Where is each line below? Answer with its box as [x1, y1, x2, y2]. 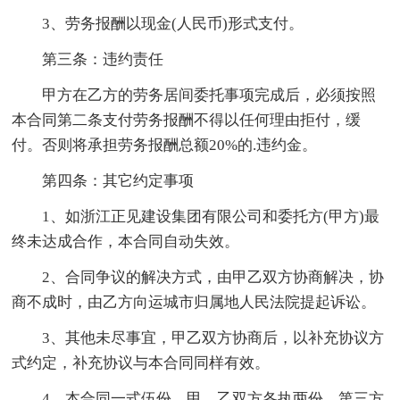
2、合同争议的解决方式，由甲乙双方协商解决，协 [12, 268, 385, 286]
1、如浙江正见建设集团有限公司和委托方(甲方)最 [12, 207, 380, 225]
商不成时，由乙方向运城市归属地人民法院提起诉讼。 [12, 293, 377, 311]
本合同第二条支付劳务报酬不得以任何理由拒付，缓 [12, 111, 362, 129]
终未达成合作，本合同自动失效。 [12, 232, 240, 250]
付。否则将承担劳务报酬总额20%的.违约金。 [12, 136, 318, 154]
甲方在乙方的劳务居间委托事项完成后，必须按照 [12, 86, 377, 104]
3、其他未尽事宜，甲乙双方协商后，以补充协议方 [12, 329, 385, 346]
